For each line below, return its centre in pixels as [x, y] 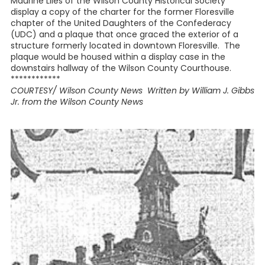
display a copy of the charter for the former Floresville [122, 12]
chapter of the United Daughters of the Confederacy [121, 23]
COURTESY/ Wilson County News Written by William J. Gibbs [132, 91]
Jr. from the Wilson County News [77, 102]
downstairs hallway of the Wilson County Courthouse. [121, 68]
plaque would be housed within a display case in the [118, 57]
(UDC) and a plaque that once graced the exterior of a [125, 35]
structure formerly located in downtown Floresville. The [125, 46]
